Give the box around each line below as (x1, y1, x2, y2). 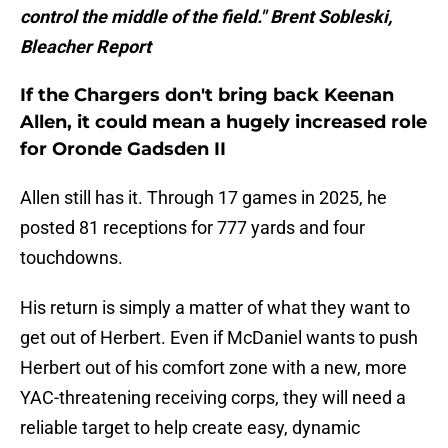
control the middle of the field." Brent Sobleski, (20, 6, 392, 28)
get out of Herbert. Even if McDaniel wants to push (20, 327, 418, 349)
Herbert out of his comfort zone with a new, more (20, 357, 407, 379)
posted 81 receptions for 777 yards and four (20, 217, 365, 239)
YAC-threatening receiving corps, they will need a (20, 387, 406, 409)
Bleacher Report (20, 36, 151, 58)
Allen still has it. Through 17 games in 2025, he (20, 187, 387, 209)
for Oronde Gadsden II (20, 138, 226, 161)
